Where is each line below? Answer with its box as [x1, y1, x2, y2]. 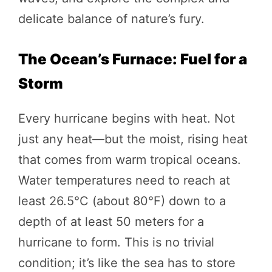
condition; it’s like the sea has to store [18, 255, 236, 270]
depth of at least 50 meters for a [18, 214, 204, 229]
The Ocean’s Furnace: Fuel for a [18, 50, 247, 68]
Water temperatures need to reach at [18, 172, 230, 188]
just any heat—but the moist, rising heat [18, 131, 248, 146]
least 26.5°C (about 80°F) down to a [18, 193, 226, 208]
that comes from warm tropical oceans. [18, 152, 241, 167]
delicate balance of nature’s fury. [18, 11, 205, 26]
